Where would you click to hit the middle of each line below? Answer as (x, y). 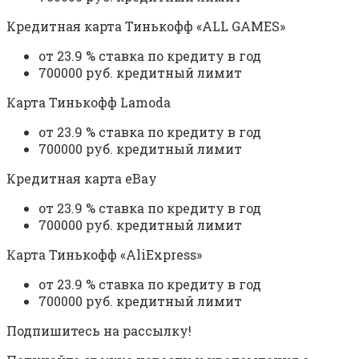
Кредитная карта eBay (82, 179)
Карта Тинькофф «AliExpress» (104, 255)
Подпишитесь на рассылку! (99, 331)
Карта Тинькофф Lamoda (89, 103)
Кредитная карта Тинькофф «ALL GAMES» (146, 26)
